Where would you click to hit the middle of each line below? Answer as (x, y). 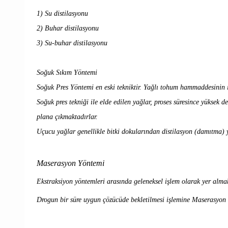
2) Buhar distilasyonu (68, 28)
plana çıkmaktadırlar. (67, 117)
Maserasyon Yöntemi (70, 163)
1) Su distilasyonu (62, 13)
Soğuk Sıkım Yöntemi (67, 72)
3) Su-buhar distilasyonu (72, 43)
